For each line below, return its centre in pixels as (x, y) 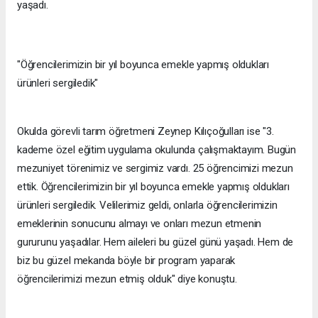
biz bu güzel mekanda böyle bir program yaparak (126, 260)
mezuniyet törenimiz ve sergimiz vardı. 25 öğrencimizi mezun (155, 168)
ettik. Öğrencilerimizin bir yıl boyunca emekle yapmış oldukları (153, 186)
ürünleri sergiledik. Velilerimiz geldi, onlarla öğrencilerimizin (147, 205)
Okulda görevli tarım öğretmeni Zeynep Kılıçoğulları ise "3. (146, 131)
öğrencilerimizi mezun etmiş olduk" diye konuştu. (127, 279)
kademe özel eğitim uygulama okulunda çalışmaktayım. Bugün (157, 149)
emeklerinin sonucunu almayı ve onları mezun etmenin (139, 223)
